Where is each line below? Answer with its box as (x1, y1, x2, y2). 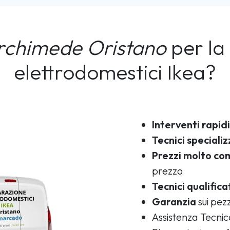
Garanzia (152, 195, 196, 208)
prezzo (152, 164, 183, 177)
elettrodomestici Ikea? (14, 59, 216, 85)
